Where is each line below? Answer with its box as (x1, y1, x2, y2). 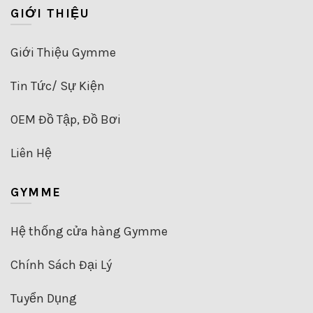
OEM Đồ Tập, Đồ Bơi (10, 112, 121, 128)
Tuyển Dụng (10, 291, 77, 307)
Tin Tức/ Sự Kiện (10, 78, 105, 94)
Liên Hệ (10, 145, 52, 161)
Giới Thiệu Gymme (10, 45, 116, 61)
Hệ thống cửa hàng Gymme (10, 224, 168, 240)
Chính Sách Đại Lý (10, 257, 112, 273)
